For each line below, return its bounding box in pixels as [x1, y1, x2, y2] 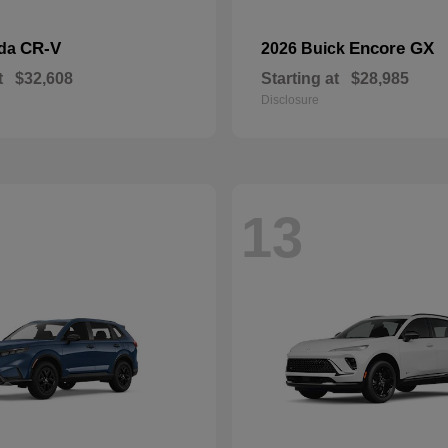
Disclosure [261, 93, 319, 107]
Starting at [261, 70, 339, 87]
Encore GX [349, 39, 434, 58]
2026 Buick [261, 40, 349, 57]
